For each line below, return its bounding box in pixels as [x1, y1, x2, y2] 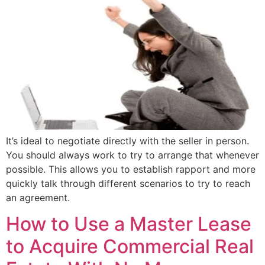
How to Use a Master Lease [6, 212, 251, 235]
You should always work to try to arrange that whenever [6, 148, 259, 161]
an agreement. [6, 191, 70, 203]
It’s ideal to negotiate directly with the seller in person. [6, 134, 249, 147]
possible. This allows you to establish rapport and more [6, 163, 256, 175]
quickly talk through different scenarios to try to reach [6, 177, 250, 189]
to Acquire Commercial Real [6, 234, 254, 258]
